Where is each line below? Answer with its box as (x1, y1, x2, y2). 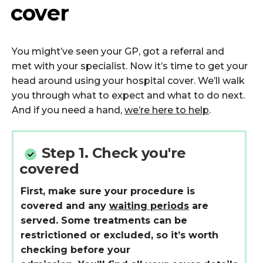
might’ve (32, 45, 73, 57)
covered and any (20, 200, 109, 211)
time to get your (168, 60, 248, 72)
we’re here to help (124, 104, 209, 116)
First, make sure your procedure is (20, 185, 195, 197)
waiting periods (109, 200, 189, 211)
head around (12, 75, 75, 86)
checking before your (20, 244, 130, 255)
